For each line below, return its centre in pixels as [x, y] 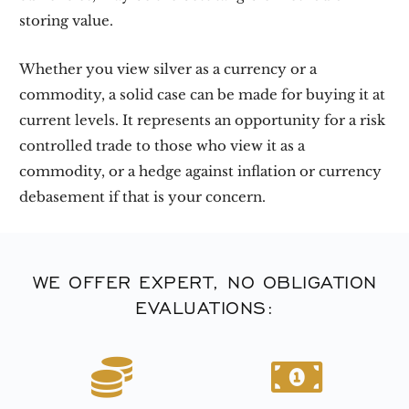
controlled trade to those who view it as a [163, 146]
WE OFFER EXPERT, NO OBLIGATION [204, 282]
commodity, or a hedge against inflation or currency [201, 171]
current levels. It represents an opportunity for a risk [203, 120]
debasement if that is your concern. [143, 197]
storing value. [67, 21]
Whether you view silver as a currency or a [168, 69]
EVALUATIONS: [204, 307]
